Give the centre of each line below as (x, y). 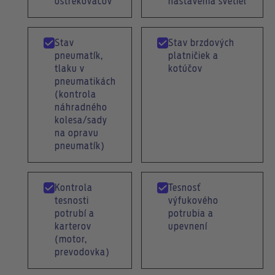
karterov (73, 227)
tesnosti (72, 201)
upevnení (188, 227)
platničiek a (193, 56)
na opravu (76, 134)
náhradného (81, 108)
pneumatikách (85, 82)
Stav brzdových (201, 43)
